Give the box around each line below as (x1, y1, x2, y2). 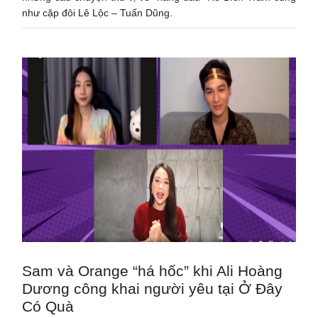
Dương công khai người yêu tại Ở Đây (22, 280, 283, 297)
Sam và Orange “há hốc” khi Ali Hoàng (22, 262, 283, 279)
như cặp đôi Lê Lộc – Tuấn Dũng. (22, 6, 173, 18)
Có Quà (22, 297, 75, 314)
